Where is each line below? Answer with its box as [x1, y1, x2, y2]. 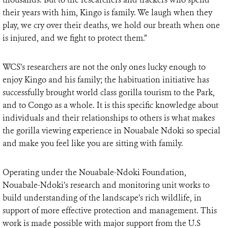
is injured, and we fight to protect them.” [3, 33, 147, 44]
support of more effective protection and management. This [3, 205, 217, 216]
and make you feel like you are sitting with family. [3, 138, 183, 149]
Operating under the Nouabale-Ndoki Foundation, [3, 167, 186, 178]
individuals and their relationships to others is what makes [3, 112, 215, 124]
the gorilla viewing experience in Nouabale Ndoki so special [3, 125, 220, 136]
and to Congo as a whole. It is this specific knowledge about [3, 100, 218, 111]
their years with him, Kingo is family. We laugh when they [3, 7, 212, 18]
